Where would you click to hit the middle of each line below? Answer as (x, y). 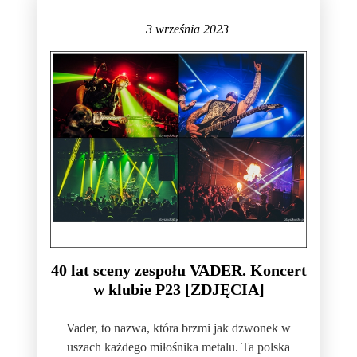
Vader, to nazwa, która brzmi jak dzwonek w (178, 328)
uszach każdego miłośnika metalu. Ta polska (178, 347)
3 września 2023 (187, 29)
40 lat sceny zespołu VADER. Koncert (178, 270)
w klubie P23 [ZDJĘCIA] (178, 289)
